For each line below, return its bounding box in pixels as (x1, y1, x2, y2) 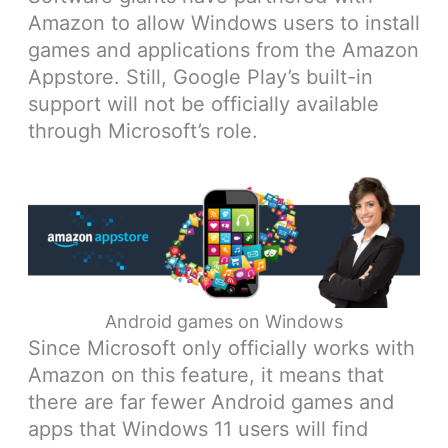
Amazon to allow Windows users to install (27, 11, 420, 36)
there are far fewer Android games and (27, 390, 394, 415)
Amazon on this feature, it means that (27, 363, 384, 388)
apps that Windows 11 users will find (27, 417, 368, 442)
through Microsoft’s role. (27, 119, 258, 144)
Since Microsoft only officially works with (27, 336, 415, 361)
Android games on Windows (105, 311, 343, 333)
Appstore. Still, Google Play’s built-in (27, 65, 373, 90)
